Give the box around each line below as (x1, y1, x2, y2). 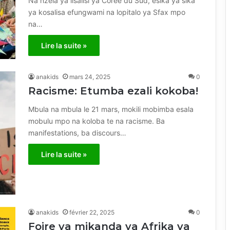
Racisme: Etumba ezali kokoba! (28, 84, 198, 97)
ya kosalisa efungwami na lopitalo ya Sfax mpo (28, 8, 185, 16)
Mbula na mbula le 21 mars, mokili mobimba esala (28, 104, 194, 113)
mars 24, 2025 (69, 72, 110, 81)
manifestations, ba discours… (28, 128, 126, 137)
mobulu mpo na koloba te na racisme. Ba (28, 116, 165, 125)
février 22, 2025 (69, 208, 114, 216)
